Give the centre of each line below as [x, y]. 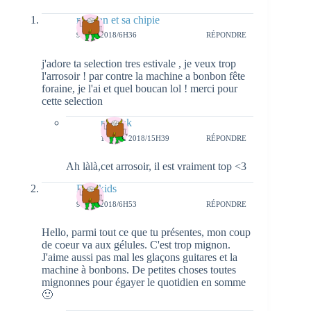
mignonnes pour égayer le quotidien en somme [144, 283]
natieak [116, 123]
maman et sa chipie [118, 19]
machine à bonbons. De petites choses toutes [139, 270]
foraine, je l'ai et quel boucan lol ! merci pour [140, 88]
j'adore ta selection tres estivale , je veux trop [139, 63]
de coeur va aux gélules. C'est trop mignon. [136, 245]
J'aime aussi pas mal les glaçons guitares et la [140, 258]
